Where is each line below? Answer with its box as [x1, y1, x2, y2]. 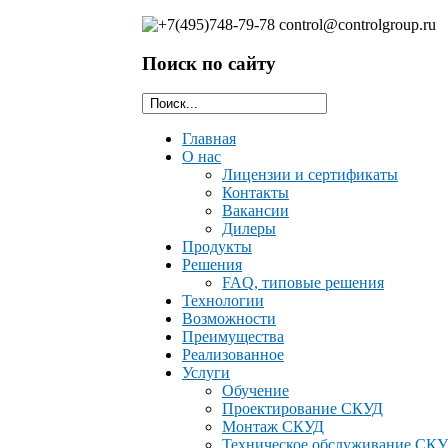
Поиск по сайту [142, 52, 276, 74]
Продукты [182, 238, 252, 256]
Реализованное [182, 346, 284, 364]
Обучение [222, 382, 289, 400]
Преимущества [182, 328, 284, 346]
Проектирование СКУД [222, 400, 383, 418]
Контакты [222, 184, 289, 202]
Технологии [182, 292, 264, 310]
